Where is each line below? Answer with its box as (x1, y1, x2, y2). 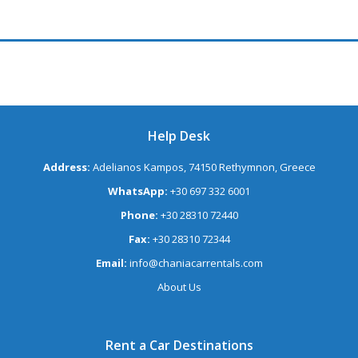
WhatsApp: (108, 184, 170, 199)
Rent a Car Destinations (105, 336, 253, 355)
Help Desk (148, 127, 210, 145)
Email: (95, 256, 129, 271)
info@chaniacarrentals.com (129, 256, 263, 271)
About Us (157, 280, 201, 295)
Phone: (120, 208, 161, 223)
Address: (42, 160, 93, 175)
